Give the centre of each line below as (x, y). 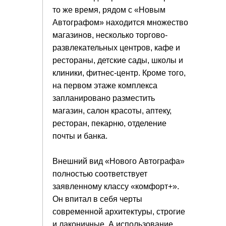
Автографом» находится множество (120, 22)
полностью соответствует (100, 174)
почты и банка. (80, 136)
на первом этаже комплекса (105, 86)
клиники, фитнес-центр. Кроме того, (119, 73)
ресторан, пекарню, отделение (109, 123)
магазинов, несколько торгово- (110, 35)
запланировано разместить (104, 98)
